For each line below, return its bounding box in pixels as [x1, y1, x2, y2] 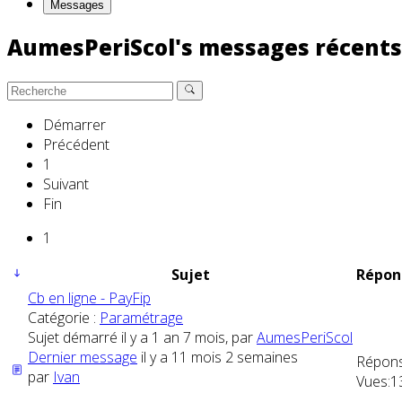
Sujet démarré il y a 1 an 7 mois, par [28, 327, 257, 347]
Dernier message [28, 346, 137, 367]
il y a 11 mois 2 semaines [137, 346, 298, 367]
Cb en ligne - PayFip [28, 287, 151, 308]
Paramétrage [100, 307, 183, 328]
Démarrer [43, 114, 106, 135]
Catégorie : [28, 307, 100, 328]
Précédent [43, 134, 109, 154]
